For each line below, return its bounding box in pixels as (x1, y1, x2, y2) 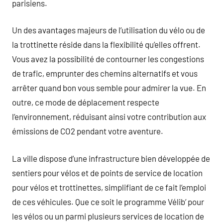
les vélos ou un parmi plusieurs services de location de (12, 211, 204, 221)
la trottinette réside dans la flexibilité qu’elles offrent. (12, 39, 201, 49)
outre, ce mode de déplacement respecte (12, 97, 159, 107)
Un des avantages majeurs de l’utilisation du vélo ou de (12, 25, 205, 35)
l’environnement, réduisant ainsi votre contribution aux (12, 111, 206, 121)
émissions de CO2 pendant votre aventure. (12, 126, 163, 136)
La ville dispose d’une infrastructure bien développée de (12, 153, 210, 163)
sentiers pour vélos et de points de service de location (12, 167, 203, 178)
